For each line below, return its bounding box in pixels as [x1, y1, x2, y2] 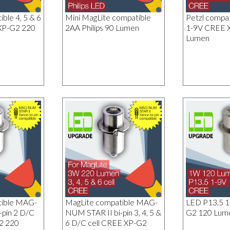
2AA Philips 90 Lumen [65, 23, 139, 32]
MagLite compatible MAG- [65, 198, 158, 207]
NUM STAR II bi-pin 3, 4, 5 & [65, 208, 161, 218]
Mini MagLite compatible [65, 12, 151, 22]
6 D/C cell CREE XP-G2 [65, 218, 147, 228]
